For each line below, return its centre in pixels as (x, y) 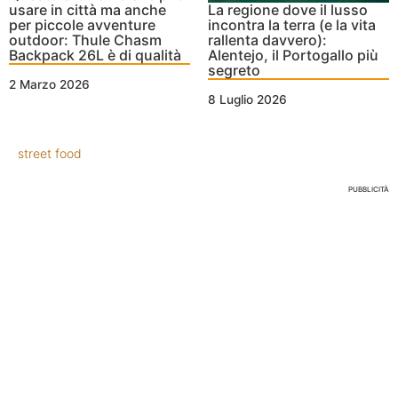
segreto (234, 70)
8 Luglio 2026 (247, 99)
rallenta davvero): (267, 40)
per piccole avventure (82, 24)
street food (50, 153)
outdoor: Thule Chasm (85, 40)
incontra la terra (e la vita (292, 24)
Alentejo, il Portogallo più (293, 55)
